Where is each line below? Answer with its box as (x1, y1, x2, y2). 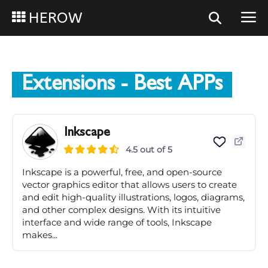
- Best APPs (115, 75, 223, 95)
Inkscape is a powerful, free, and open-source (22, 166, 222, 178)
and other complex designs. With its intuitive (22, 204, 221, 215)
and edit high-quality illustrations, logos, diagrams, (22, 191, 245, 203)
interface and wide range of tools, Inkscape (22, 217, 212, 228)
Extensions (22, 75, 115, 95)
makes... (22, 229, 57, 240)
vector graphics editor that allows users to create (22, 179, 237, 190)
